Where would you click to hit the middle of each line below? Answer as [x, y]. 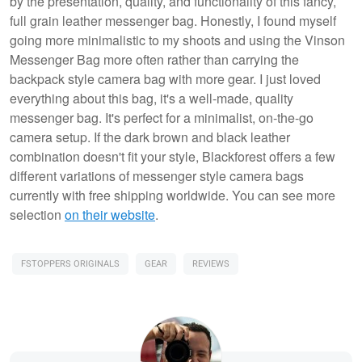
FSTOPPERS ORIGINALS [70, 263]
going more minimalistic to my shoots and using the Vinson [177, 40]
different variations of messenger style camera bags [157, 175]
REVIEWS [211, 263]
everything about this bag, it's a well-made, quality [152, 98]
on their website [110, 214]
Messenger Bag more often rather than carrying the [154, 59]
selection [37, 214]
